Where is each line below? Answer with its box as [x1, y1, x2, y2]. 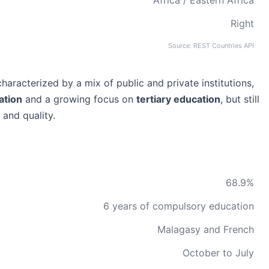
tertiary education [136, 93, 220, 105]
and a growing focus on [22, 93, 136, 105]
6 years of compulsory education [103, 200, 254, 212]
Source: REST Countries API [168, 41, 254, 50]
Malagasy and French [157, 223, 254, 235]
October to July [183, 247, 254, 259]
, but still [220, 93, 259, 105]
